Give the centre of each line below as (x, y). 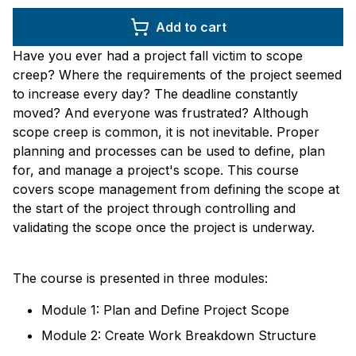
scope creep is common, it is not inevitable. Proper (166, 132)
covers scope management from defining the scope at (176, 189)
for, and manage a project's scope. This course (156, 170)
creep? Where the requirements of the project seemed (177, 75)
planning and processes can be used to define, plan (169, 151)
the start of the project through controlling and (154, 208)
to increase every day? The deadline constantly (155, 94)
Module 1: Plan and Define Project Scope (165, 310)
